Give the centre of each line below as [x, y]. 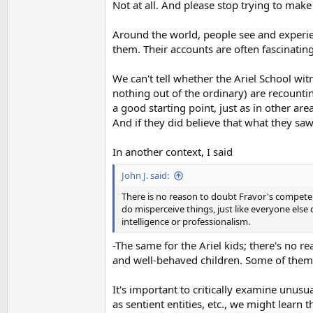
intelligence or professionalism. [186, 221]
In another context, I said [173, 151]
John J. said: [145, 175]
